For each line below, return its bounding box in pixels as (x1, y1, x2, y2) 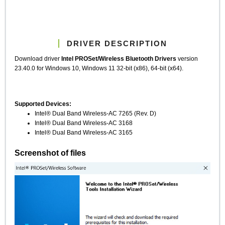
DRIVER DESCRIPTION (66, 39, 167, 48)
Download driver (15, 55, 62, 62)
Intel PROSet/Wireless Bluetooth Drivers (61, 55, 177, 62)
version (176, 55, 198, 62)
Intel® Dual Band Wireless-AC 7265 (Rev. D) (35, 110, 157, 117)
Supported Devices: (15, 100, 72, 107)
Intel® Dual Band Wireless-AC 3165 (35, 129, 133, 136)
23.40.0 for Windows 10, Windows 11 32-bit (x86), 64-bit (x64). (15, 65, 184, 72)
